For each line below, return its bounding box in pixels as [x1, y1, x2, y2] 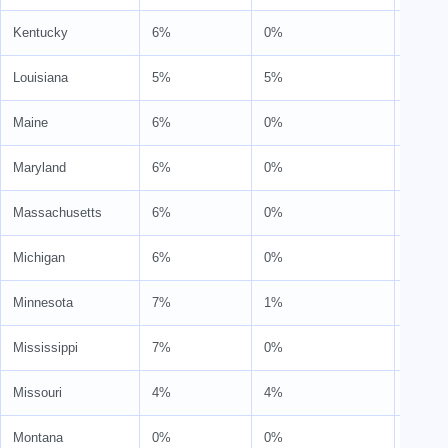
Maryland [13, 160, 66, 176]
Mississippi [13, 340, 78, 356]
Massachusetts [13, 205, 102, 221]
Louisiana [13, 70, 68, 86]
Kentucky [13, 25, 68, 41]
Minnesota [13, 295, 73, 311]
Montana [13, 430, 63, 446]
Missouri [13, 385, 62, 401]
